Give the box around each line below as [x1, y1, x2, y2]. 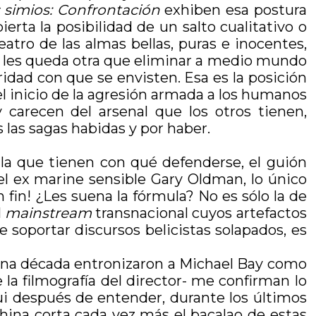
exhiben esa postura [159, 1, 307, 18]
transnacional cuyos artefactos [91, 205, 307, 221]
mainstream [4, 205, 92, 221]
